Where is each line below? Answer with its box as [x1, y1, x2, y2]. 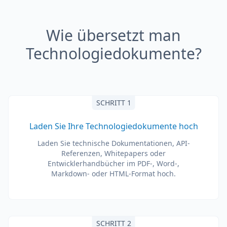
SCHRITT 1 [96, 98, 131, 107]
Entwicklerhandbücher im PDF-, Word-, [48, 159, 179, 168]
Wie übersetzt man [46, 25, 181, 46]
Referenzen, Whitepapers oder [61, 148, 166, 158]
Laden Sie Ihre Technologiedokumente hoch [29, 121, 198, 132]
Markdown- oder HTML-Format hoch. [51, 169, 176, 178]
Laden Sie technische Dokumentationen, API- [37, 138, 190, 148]
